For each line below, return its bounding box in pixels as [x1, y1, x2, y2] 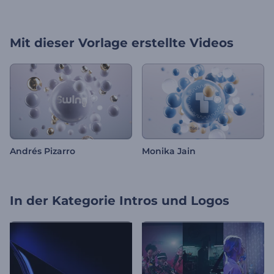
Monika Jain [142, 146, 196, 157]
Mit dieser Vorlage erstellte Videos [10, 35, 234, 50]
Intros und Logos [119, 193, 229, 209]
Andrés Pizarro [10, 146, 75, 157]
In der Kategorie [10, 193, 116, 209]
